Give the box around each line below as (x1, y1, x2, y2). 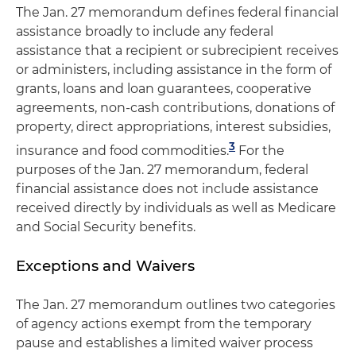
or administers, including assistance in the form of (16, 61, 331, 77)
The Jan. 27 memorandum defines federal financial (16, 4, 339, 20)
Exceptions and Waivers (16, 256, 195, 275)
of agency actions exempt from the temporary (16, 315, 311, 331)
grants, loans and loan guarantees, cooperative (16, 80, 311, 96)
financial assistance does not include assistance (16, 180, 319, 196)
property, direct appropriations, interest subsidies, (16, 118, 331, 134)
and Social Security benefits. (16, 219, 195, 234)
